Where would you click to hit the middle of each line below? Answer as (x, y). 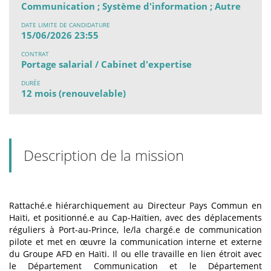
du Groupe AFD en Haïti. (60, 254)
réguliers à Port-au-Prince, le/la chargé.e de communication (135, 230)
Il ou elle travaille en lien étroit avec (186, 254)
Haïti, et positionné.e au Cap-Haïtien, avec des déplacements (135, 218)
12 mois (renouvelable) (73, 93)
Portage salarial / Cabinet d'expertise (106, 64)
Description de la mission (104, 155)
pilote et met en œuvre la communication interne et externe (135, 242)
